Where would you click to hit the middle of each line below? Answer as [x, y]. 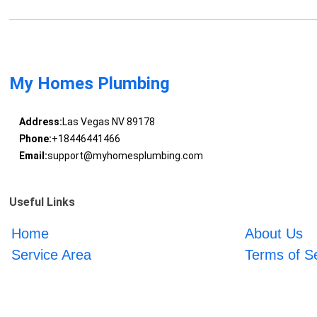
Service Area [52, 254]
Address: [40, 122]
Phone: [35, 139]
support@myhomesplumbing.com [125, 156]
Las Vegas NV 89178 [108, 122]
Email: [33, 156]
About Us [273, 233]
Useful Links [42, 202]
